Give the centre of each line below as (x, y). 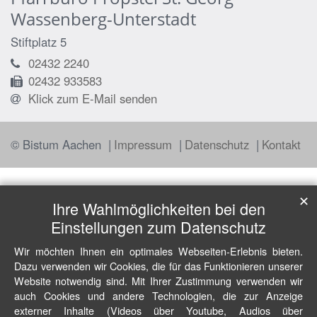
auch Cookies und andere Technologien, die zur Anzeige (158, 295)
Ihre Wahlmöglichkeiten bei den (158, 208)
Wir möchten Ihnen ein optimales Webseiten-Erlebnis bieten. (158, 251)
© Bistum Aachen (58, 145)
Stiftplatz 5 (39, 42)
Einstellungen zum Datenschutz (158, 227)
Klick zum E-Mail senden (93, 99)
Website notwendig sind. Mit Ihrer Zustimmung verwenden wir (158, 281)
